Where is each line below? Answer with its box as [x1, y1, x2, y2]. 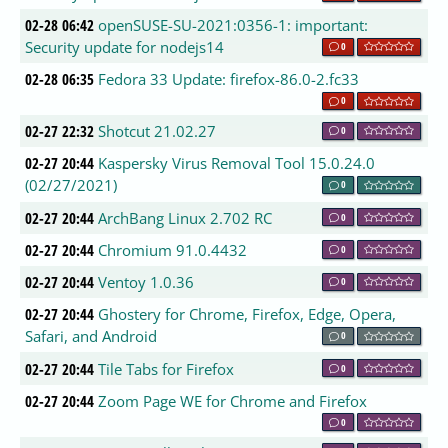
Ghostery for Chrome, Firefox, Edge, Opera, [98, 304, 397, 325]
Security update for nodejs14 [25, 37, 225, 58]
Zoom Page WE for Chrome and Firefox [98, 390, 368, 411]
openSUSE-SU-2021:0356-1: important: [98, 15, 369, 36]
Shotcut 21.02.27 [98, 121, 217, 142]
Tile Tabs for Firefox [98, 358, 235, 379]
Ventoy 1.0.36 [98, 272, 195, 293]
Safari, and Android [25, 326, 158, 347]
